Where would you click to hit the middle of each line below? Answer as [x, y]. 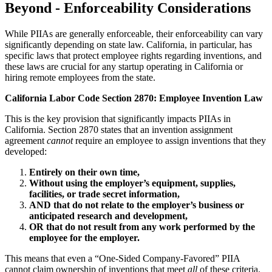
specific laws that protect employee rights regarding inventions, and [133, 56]
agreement [26, 141]
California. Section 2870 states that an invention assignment [119, 130]
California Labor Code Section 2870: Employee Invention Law [134, 98]
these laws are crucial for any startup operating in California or [124, 67]
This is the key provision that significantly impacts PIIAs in [118, 119]
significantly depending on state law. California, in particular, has [128, 45]
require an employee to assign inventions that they [169, 141]
